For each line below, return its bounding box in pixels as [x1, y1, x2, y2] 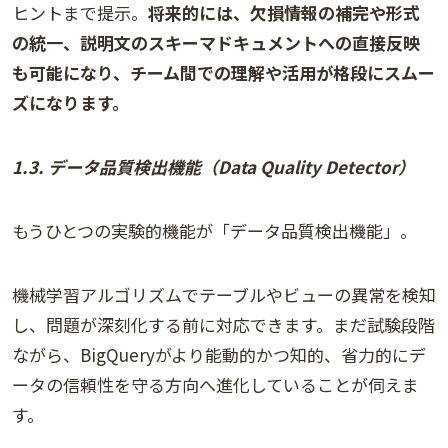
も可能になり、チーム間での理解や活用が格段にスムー [12, 60, 435, 86]
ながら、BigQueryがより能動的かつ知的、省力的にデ [12, 342, 426, 368]
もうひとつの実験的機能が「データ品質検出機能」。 [12, 218, 417, 244]
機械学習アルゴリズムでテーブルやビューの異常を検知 [12, 282, 436, 308]
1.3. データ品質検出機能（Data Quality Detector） [12, 154, 415, 180]
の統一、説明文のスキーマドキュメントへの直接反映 [12, 30, 420, 56]
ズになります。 [12, 90, 129, 116]
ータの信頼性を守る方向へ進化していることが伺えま [12, 372, 419, 398]
